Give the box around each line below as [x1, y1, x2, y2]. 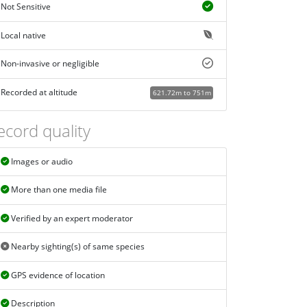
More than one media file [8, 184, 107, 196]
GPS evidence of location [8, 269, 105, 281]
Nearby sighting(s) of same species [8, 241, 145, 253]
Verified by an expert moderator [8, 212, 133, 224]
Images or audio [8, 155, 73, 167]
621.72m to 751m [152, 87, 211, 97]
